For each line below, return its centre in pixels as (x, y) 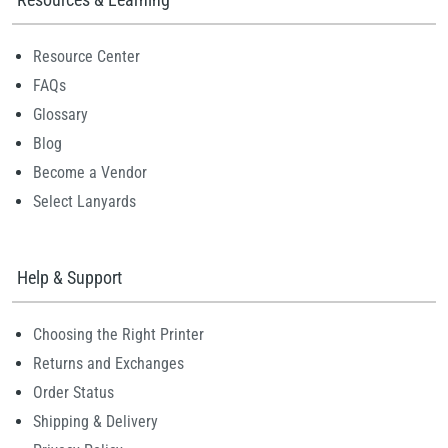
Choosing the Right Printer (118, 334)
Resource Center (86, 56)
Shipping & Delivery (95, 421)
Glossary (60, 114)
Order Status (73, 392)
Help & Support (69, 277)
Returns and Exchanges (108, 363)
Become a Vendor (90, 172)
